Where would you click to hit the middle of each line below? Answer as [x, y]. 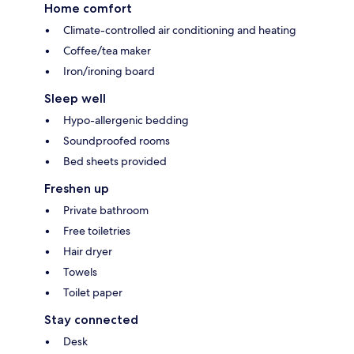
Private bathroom [106, 211]
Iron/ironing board [109, 72]
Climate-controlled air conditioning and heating [180, 30]
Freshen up [77, 189]
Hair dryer [88, 252]
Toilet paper [93, 293]
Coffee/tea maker [107, 51]
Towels [80, 272]
